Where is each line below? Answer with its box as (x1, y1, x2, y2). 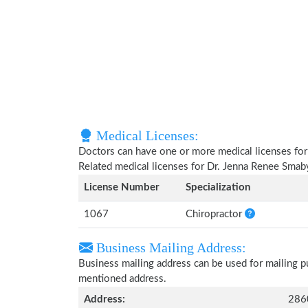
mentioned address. (78, 274, 166, 284)
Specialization (186, 182, 250, 192)
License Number (84, 182, 159, 192)
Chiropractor (186, 209, 245, 219)
